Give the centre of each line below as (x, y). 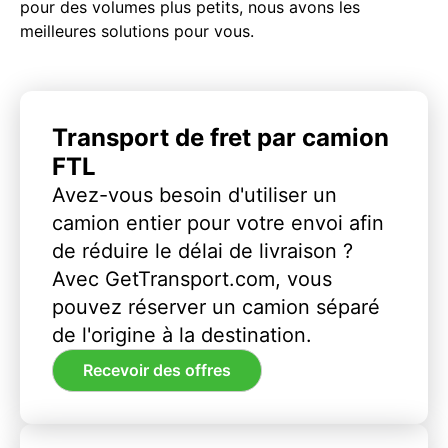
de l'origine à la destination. (182, 334)
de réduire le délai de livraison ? (202, 250)
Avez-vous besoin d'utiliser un (194, 194)
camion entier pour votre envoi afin (218, 222)
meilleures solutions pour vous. (137, 30)
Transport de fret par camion (220, 137)
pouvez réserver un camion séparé (216, 306)
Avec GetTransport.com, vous (192, 278)
